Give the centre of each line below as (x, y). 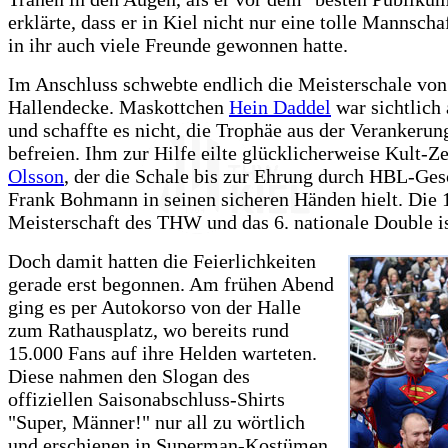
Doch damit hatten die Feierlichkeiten (162, 261)
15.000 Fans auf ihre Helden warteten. (162, 353)
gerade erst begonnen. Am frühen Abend (171, 284)
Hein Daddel (280, 107)
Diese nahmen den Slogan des (129, 376)
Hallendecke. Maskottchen (118, 107)
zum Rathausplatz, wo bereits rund (148, 330)
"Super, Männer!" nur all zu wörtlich (156, 422)
